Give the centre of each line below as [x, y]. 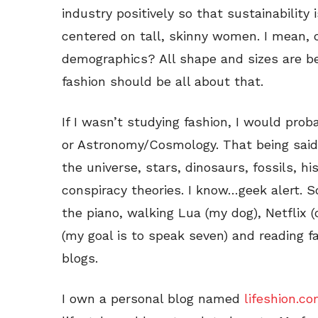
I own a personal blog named [151, 298]
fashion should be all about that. [163, 81]
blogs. [80, 258]
